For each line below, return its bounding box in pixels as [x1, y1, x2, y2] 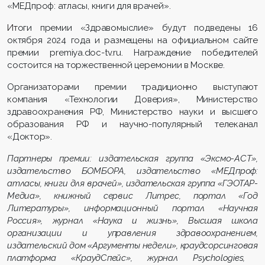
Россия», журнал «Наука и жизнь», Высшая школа [7, 215, 258, 226]
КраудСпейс [76, 252, 126, 263]
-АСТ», [231, 153, 258, 164]
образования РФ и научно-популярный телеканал [7, 118, 258, 130]
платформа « [7, 252, 76, 263]
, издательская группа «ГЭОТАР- [121, 177, 258, 189]
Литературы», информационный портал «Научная [7, 202, 258, 214]
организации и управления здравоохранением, [7, 227, 258, 238]
